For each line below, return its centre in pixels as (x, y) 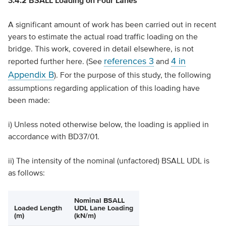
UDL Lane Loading (103, 208)
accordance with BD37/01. (53, 136)
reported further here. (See (56, 61)
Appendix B (31, 75)
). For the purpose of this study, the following (132, 75)
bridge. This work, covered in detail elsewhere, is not (101, 48)
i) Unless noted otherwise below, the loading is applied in (108, 124)
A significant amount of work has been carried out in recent (112, 24)
